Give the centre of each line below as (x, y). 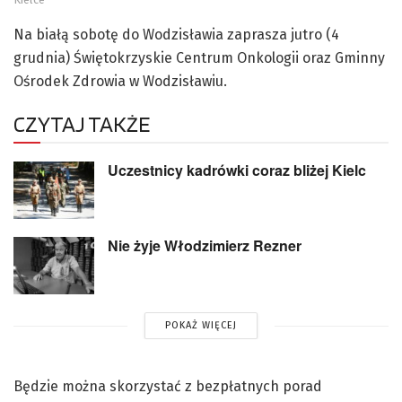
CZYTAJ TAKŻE (82, 123)
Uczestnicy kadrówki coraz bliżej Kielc (237, 170)
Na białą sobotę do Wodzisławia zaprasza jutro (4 (176, 34)
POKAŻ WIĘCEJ (201, 326)
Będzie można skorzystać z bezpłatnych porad (168, 387)
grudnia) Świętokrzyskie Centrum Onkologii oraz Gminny (199, 57)
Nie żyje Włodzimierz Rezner (205, 246)
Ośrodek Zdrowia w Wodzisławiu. (120, 81)
